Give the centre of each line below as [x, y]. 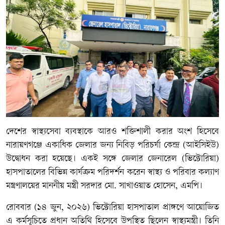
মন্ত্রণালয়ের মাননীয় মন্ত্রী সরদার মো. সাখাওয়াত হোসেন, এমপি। [104, 186]
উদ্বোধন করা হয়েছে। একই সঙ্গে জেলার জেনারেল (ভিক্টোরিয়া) [113, 159]
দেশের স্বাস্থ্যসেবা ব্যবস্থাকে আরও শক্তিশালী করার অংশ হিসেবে [113, 132]
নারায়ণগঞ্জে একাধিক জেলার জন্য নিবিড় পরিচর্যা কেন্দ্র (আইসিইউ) [113, 145]
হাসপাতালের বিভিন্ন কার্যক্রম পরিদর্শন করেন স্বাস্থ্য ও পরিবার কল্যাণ [113, 172]
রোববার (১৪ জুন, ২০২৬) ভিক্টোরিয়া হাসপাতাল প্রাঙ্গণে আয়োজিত [113, 207]
